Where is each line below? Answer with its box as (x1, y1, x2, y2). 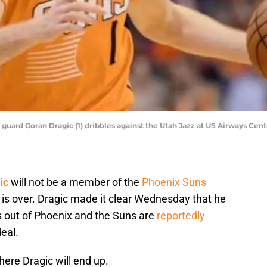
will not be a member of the (8, 176, 142, 189)
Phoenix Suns (142, 176, 206, 189)
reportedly (157, 209, 205, 222)
